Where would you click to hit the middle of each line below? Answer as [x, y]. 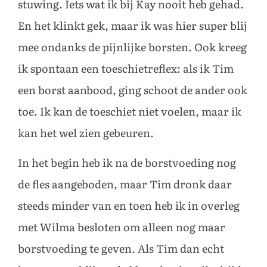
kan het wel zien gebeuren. [86, 134]
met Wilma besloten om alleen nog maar [122, 228]
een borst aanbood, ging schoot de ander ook [133, 91]
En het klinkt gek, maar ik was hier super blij [133, 27]
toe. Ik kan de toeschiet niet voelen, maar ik [130, 112]
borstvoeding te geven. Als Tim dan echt [121, 249]
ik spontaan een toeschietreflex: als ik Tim [126, 69]
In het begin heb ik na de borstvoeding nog [127, 164]
